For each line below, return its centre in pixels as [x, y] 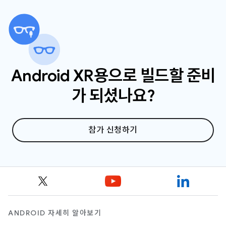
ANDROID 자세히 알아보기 [55, 213]
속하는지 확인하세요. [60, 7]
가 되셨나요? [113, 96]
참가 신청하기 [113, 130]
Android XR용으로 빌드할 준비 [113, 75]
